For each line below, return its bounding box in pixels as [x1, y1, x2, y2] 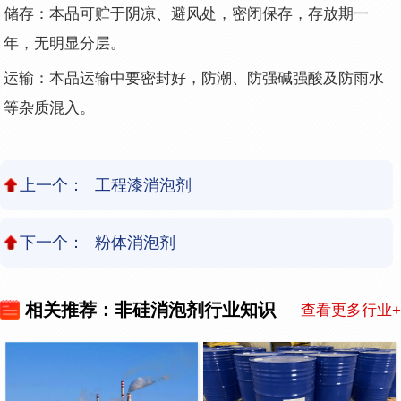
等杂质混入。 [4, 98, 100, 116]
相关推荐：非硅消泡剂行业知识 [25, 300, 276, 320]
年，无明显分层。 [4, 35, 131, 53]
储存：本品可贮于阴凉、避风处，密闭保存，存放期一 [4, 5, 370, 23]
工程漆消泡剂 [94, 175, 192, 194]
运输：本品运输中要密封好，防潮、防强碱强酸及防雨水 [4, 69, 385, 87]
